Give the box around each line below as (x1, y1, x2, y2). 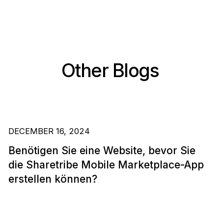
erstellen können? (8, 172, 97, 185)
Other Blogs (61, 58, 159, 82)
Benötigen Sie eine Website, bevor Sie (8, 144, 195, 157)
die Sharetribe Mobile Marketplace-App (8, 158, 204, 171)
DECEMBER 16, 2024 (8, 126, 90, 137)
